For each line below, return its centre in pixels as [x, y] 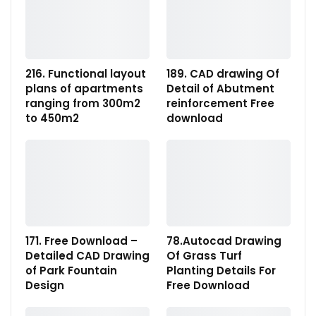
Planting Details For [221, 271]
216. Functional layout [86, 73]
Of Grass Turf [204, 256]
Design [45, 286]
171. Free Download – [81, 241]
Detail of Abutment [220, 88]
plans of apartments [84, 88]
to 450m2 [52, 118]
